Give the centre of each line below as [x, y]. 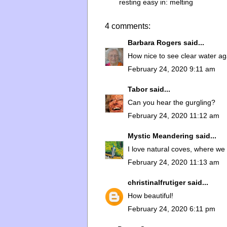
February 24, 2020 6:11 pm [172, 209]
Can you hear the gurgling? [172, 102]
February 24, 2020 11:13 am [174, 162]
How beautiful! [150, 195]
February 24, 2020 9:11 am [172, 69]
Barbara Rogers [155, 42]
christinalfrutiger [157, 182]
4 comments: [128, 26]
